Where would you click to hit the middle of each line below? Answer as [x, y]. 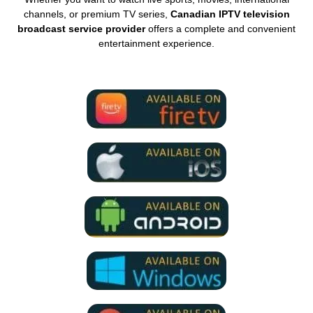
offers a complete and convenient [220, 29]
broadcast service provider [81, 29]
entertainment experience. [156, 44]
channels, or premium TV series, [97, 14]
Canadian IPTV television [230, 14]
